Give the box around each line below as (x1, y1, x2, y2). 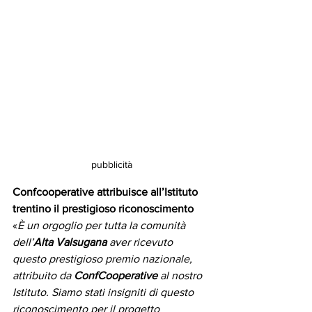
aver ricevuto (107, 236, 175, 249)
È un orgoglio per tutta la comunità (17, 219, 188, 232)
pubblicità (91, 159, 132, 171)
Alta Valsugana (33, 236, 107, 249)
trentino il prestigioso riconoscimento (13, 203, 194, 215)
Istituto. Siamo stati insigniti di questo (13, 286, 196, 299)
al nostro (157, 270, 205, 282)
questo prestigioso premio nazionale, (13, 253, 195, 265)
